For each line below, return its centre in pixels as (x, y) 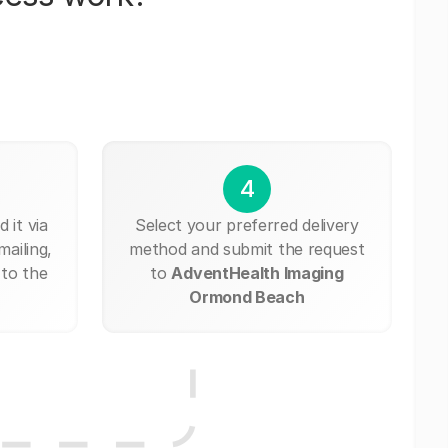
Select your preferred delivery (246, 224)
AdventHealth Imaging (257, 272)
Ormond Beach (247, 296)
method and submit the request (247, 248)
